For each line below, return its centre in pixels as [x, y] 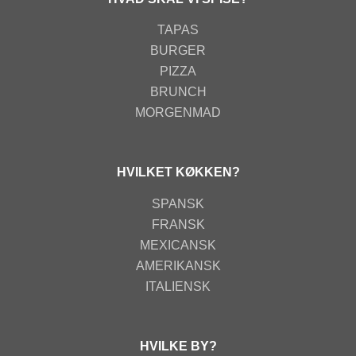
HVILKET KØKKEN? [178, 172]
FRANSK [178, 224]
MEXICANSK [178, 245]
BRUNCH [178, 92]
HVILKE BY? [178, 346]
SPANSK [178, 203]
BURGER [178, 50]
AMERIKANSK [178, 265]
